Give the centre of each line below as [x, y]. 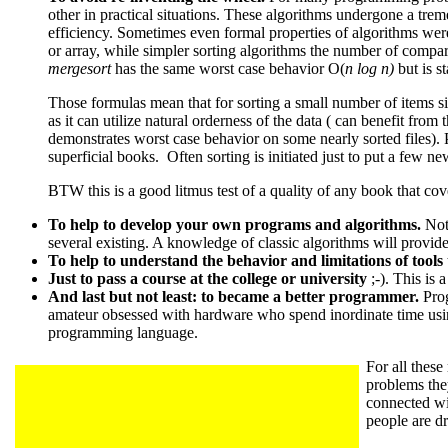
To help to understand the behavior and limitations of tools [245, 260]
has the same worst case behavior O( [228, 68]
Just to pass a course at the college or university [207, 278]
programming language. [123, 332]
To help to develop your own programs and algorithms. [236, 224]
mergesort [79, 68]
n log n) [369, 68]
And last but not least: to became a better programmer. [233, 296]
